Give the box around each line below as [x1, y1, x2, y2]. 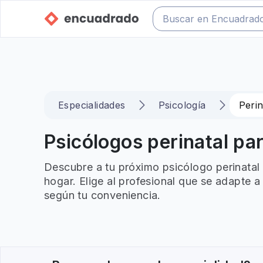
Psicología [158, 99, 206, 111]
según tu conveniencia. [44, 189, 161, 201]
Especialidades [58, 99, 126, 111]
